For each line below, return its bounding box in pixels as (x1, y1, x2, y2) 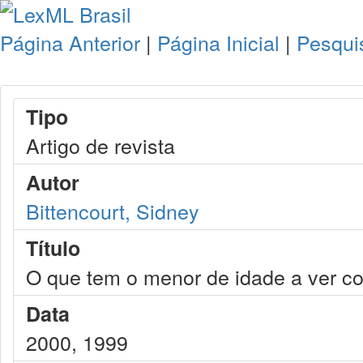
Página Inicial (157, 28, 280, 57)
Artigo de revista (26, 130, 175, 160)
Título (26, 233, 80, 263)
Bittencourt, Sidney (26, 196, 199, 225)
